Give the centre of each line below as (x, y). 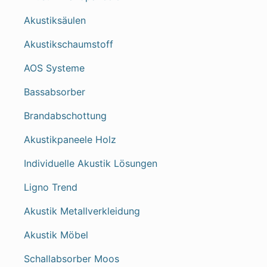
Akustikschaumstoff (69, 44)
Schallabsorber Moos (72, 259)
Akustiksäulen (55, 20)
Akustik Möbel (56, 235)
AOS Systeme (54, 68)
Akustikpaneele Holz (70, 139)
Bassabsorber (55, 92)
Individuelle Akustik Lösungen (91, 163)
